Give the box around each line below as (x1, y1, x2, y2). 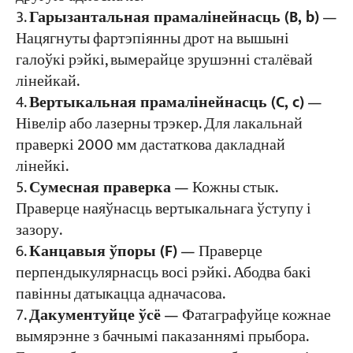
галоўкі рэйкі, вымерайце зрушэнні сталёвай (15, 46, 313, 73)
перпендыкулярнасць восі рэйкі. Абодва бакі (15, 259, 311, 286)
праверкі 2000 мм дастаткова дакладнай (15, 132, 285, 158)
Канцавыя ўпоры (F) (28, 238, 177, 265)
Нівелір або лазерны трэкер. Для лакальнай (15, 110, 303, 137)
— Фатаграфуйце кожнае (160, 302, 331, 329)
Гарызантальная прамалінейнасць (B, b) (28, 4, 319, 31)
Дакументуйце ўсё (28, 302, 161, 329)
